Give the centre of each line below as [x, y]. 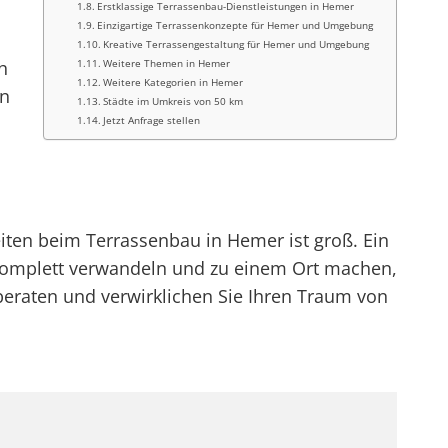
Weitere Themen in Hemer [167, 63]
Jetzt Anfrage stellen [152, 120]
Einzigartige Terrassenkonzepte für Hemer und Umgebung [235, 25]
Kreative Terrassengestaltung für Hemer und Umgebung [236, 44]
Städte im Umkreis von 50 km [173, 101]
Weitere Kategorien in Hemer [173, 82]
